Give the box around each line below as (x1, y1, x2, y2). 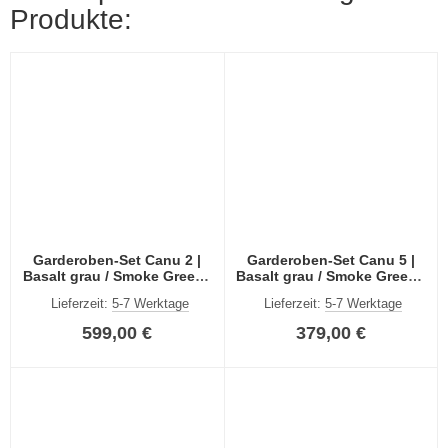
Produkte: (10, 4, 132, 36)
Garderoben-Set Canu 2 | (33, 251, 202, 268)
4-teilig (93, 283, 141, 300)
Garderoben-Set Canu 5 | (246, 251, 415, 268)
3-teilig (307, 283, 355, 300)
